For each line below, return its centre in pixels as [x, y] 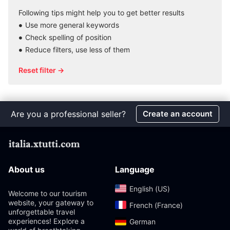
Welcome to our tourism [47, 193]
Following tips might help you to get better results [101, 13]
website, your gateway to [51, 203]
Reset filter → [41, 70]
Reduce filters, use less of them [78, 50]
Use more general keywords [72, 25]
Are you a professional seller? [68, 114]
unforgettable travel [42, 212]
